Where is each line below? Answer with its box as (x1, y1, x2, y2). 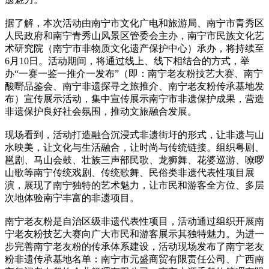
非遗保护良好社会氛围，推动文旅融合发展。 (5, 106, 197, 116)
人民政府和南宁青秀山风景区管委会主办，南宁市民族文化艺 (5, 30, 264, 41)
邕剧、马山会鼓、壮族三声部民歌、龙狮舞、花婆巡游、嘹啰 (5, 154, 264, 165)
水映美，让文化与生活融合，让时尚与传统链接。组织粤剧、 (5, 142, 264, 153)
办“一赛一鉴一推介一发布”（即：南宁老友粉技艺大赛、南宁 (5, 68, 263, 79)
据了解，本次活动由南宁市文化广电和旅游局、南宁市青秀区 (5, 17, 264, 28)
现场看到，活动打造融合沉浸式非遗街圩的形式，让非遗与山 (5, 129, 264, 140)
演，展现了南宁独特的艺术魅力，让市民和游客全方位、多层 (5, 180, 264, 190)
